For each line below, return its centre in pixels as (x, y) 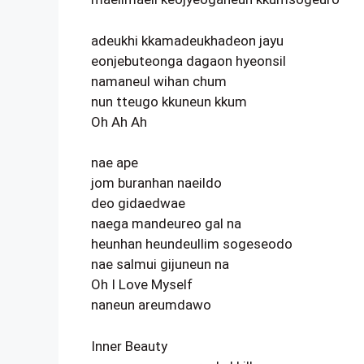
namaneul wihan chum (159, 81)
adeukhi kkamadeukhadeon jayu (187, 40)
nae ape (115, 162)
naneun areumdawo (151, 305)
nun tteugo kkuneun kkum (169, 101)
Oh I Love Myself (142, 284)
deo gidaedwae (138, 203)
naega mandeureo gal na (166, 223)
